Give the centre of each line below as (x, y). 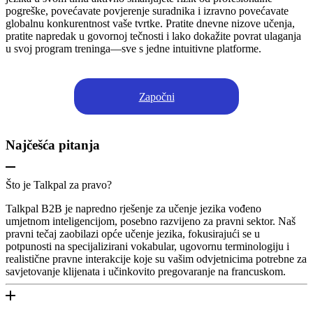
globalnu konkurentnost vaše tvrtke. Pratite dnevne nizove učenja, (150, 24)
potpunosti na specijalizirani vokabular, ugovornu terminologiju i (147, 246)
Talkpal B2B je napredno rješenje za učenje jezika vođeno (133, 208)
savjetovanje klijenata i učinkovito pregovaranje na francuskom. (146, 271)
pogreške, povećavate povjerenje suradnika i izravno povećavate (147, 11)
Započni (156, 96)
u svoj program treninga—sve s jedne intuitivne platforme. (133, 49)
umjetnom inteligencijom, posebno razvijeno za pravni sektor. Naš (151, 221)
